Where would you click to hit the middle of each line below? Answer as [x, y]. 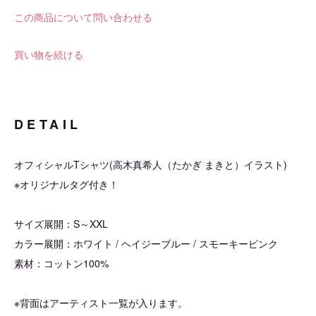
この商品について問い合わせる [83, 17]
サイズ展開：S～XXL [61, 224]
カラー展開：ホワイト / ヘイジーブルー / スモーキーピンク [146, 243]
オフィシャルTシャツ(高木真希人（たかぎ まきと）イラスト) [151, 164]
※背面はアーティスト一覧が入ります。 [101, 303]
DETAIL [48, 124]
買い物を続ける [49, 54]
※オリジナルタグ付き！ [66, 184]
